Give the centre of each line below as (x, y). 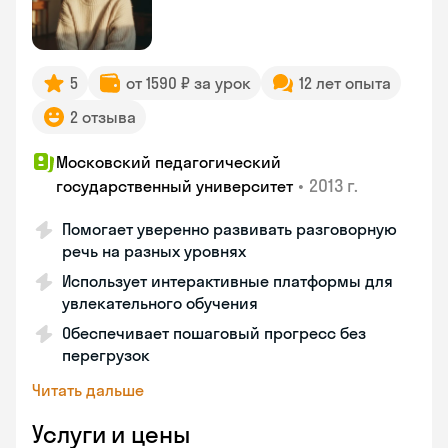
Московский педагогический (168, 162)
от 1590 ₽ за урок (188, 83)
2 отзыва (103, 117)
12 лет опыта (345, 83)
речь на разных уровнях (154, 251)
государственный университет (174, 186)
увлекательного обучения (160, 303)
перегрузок (106, 355)
